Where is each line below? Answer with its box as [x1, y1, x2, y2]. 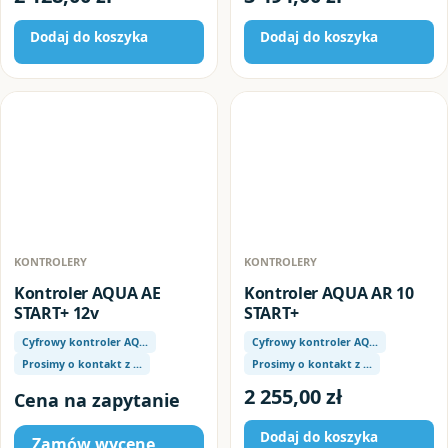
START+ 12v [14, 301, 99, 324]
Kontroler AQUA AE [14, 281, 161, 304]
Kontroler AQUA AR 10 [244, 281, 414, 304]
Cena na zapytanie [14, 388, 180, 412]
